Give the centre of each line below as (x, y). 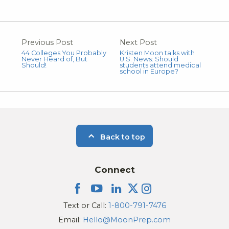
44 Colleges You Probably (64, 53)
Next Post (138, 42)
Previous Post (47, 42)
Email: (71, 220)
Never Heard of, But (54, 59)
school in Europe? (149, 71)
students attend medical (160, 65)
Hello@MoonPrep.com (127, 220)
